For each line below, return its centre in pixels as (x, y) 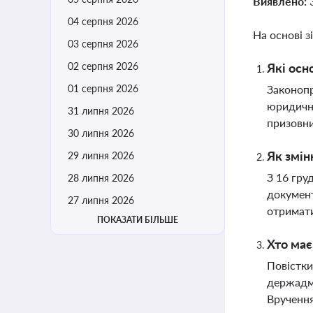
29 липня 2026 (101, 155)
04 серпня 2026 (103, 21)
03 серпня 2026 (103, 44)
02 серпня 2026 (103, 66)
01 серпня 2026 (103, 88)
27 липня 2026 (101, 200)
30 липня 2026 (101, 133)
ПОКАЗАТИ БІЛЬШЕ (138, 220)
